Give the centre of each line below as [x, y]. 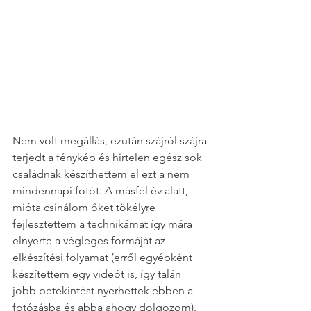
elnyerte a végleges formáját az [90, 240]
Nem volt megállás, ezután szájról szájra [111, 140]
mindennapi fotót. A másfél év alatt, [102, 190]
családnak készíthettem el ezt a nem [102, 174]
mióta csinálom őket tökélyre [85, 207]
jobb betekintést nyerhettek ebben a [104, 290]
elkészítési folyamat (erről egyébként [104, 257]
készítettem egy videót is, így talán [98, 274]
